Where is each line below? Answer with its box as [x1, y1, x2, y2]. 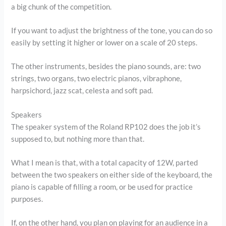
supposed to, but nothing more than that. [11, 134, 145, 143]
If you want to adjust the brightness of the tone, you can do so [11, 26, 213, 35]
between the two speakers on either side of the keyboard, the [11, 170, 213, 179]
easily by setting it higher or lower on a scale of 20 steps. [11, 38, 198, 47]
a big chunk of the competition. [11, 2, 112, 11]
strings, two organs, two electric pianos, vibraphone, [11, 74, 182, 83]
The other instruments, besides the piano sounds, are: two [11, 62, 201, 71]
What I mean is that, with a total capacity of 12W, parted [11, 158, 198, 167]
